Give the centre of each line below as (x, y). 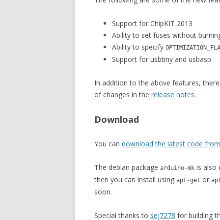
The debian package (127, 167)
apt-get (188, 180)
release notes (173, 95)
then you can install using (135, 179)
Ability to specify (139, 47)
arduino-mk (177, 168)
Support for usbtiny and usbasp (162, 59)
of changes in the (123, 95)
